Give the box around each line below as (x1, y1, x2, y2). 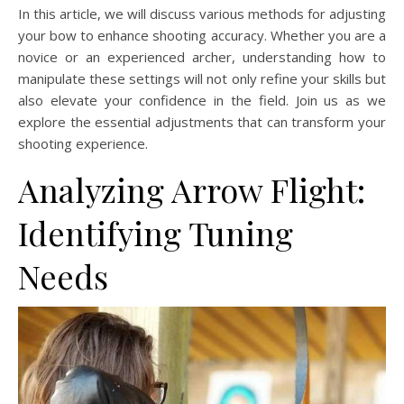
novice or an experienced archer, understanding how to (18, 47, 386, 66)
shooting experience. (18, 133, 148, 152)
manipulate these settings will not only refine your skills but (18, 69, 386, 87)
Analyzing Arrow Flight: (18, 167, 365, 211)
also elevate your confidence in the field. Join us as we (18, 90, 386, 109)
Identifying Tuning (18, 210, 293, 254)
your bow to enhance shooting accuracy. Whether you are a (18, 25, 386, 44)
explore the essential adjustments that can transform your (18, 112, 386, 131)
